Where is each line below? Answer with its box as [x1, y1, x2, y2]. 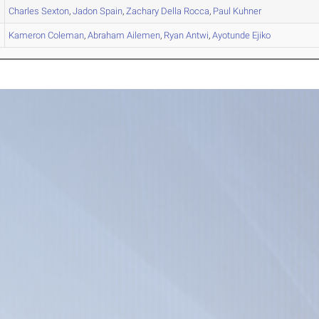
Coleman [46, 30, 85, 41]
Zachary [126, 6, 159, 17]
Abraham [88, 30, 125, 41]
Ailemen [125, 30, 161, 41]
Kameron [9, 30, 46, 41]
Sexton [39, 6, 70, 17]
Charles [9, 6, 40, 17]
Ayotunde [212, 30, 251, 41]
